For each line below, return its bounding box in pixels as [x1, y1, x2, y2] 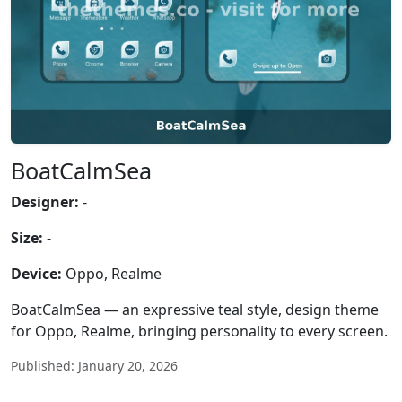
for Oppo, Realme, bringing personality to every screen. [11, 321, 388, 341]
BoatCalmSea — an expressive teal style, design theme [11, 300, 379, 319]
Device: [11, 264, 62, 284]
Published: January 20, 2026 [11, 357, 178, 374]
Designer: [11, 192, 79, 212]
